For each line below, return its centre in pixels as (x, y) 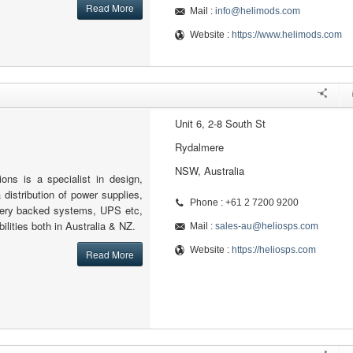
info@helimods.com (257, 11)
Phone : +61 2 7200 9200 (244, 203)
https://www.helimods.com (286, 35)
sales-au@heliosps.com (266, 226)
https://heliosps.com (273, 250)
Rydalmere (199, 147)
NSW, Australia (209, 171)
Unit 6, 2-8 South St (220, 123)
